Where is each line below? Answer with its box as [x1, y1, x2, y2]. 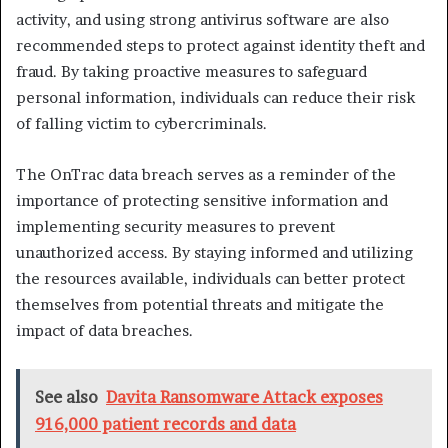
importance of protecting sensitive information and [16, 191, 388, 211]
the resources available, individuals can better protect [16, 269, 405, 289]
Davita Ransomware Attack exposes [106, 387, 383, 408]
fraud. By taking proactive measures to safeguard [16, 62, 367, 82]
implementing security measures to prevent [16, 217, 335, 237]
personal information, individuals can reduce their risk [16, 88, 415, 108]
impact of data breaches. [16, 321, 193, 341]
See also [35, 387, 98, 408]
